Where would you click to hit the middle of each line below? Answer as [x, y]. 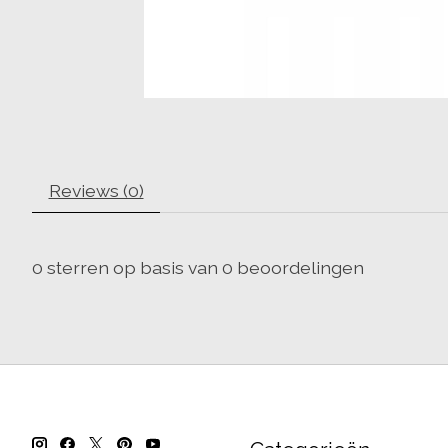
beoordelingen [298, 268]
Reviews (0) [96, 191]
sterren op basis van [132, 268]
